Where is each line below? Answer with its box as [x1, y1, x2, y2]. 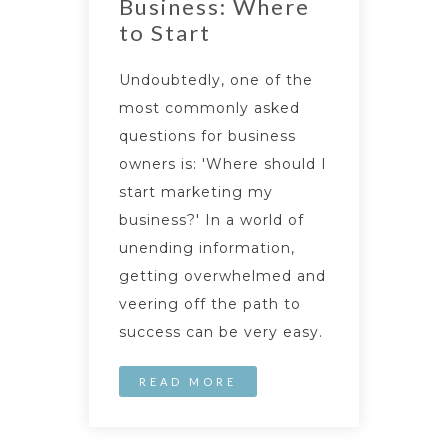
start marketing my [119, 183, 273, 201]
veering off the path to [119, 295, 301, 313]
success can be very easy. [119, 323, 323, 341]
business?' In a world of [119, 211, 304, 229]
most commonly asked [119, 99, 300, 117]
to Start [119, 19, 211, 46]
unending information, [119, 239, 295, 257]
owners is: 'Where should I [119, 155, 327, 173]
